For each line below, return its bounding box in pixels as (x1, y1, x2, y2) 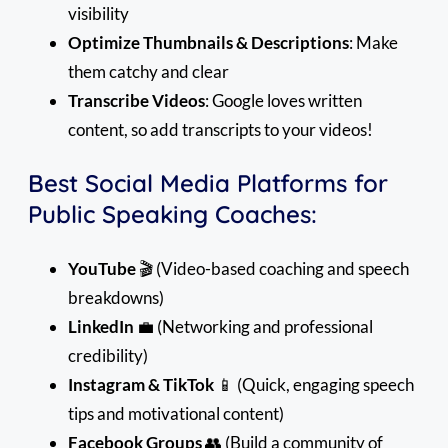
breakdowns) (68, 286, 164, 308)
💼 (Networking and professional (134, 315, 373, 337)
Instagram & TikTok (68, 373, 214, 395)
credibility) (68, 344, 148, 366)
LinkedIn (68, 315, 134, 337)
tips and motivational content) (68, 402, 284, 424)
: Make (349, 31, 398, 53)
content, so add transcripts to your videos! (68, 118, 373, 140)
